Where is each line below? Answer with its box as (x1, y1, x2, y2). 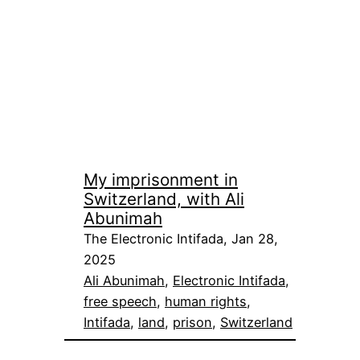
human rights (165, 293, 247, 310)
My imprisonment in (84, 170, 238, 190)
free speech (84, 293, 157, 310)
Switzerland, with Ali (84, 189, 244, 210)
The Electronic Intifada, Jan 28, (84, 231, 278, 247)
